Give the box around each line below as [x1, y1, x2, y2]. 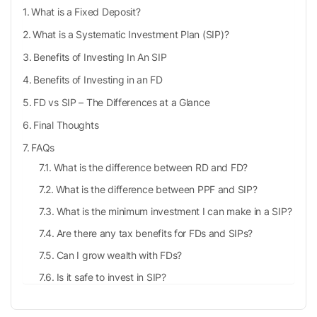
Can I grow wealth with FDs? [56, 248, 182, 261]
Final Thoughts [33, 118, 99, 131]
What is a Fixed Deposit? [31, 5, 141, 18]
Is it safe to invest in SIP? [56, 270, 166, 283]
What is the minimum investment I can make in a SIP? [56, 204, 292, 217]
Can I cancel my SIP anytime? [54, 292, 186, 305]
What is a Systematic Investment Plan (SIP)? [33, 28, 229, 40]
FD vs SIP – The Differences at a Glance [33, 96, 213, 108]
